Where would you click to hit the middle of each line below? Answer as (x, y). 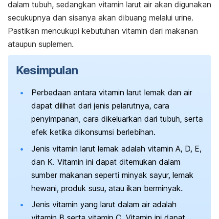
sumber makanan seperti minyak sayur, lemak (112, 175)
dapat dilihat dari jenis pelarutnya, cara (100, 106)
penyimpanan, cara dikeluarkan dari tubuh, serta (117, 119)
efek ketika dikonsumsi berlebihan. (93, 132)
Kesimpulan (47, 70)
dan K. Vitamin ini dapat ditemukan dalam (106, 162)
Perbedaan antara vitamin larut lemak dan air (112, 93)
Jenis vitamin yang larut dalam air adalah (104, 205)
